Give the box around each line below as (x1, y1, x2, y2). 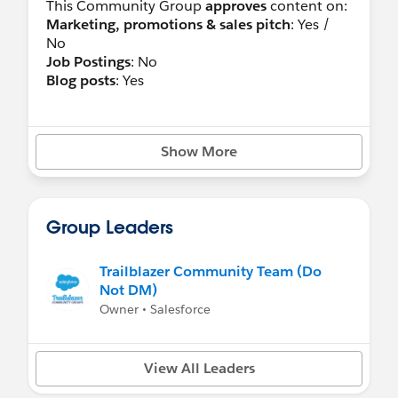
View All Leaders (143, 358, 255, 378)
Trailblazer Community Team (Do (99, 261, 322, 281)
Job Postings (46, 52, 131, 71)
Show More (161, 141, 237, 161)
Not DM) (99, 280, 157, 299)
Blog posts (46, 70, 115, 90)
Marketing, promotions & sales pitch (46, 14, 291, 34)
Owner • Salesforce (99, 300, 211, 317)
